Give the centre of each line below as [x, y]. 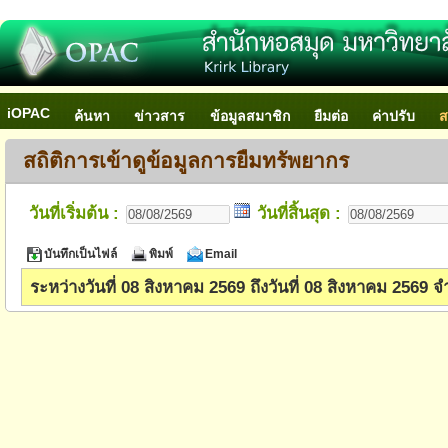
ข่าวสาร [160, 116]
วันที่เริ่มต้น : [74, 213]
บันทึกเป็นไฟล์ [80, 254]
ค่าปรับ [394, 116]
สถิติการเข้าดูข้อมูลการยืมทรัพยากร [186, 160]
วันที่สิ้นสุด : [299, 213]
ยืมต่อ [330, 116]
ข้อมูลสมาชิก [249, 116]
